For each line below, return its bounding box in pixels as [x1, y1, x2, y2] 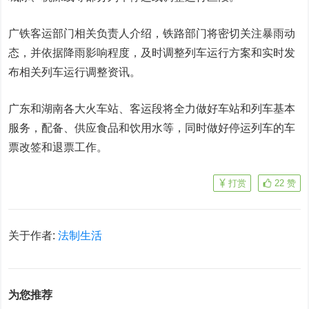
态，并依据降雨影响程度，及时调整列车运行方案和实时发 [8, 47, 296, 59]
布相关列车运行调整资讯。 [8, 66, 141, 78]
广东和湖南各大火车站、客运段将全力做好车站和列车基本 [8, 103, 296, 114]
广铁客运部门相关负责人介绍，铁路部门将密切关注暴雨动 [8, 28, 296, 39]
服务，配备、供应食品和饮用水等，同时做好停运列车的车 [8, 122, 296, 134]
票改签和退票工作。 [8, 141, 108, 153]
